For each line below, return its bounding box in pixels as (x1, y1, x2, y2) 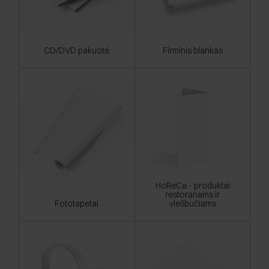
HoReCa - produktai (155, 180, 230, 192)
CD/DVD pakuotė (44, 45, 109, 56)
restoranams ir (165, 189, 220, 201)
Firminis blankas (162, 45, 223, 56)
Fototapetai (55, 198, 98, 210)
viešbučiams (169, 198, 216, 210)
